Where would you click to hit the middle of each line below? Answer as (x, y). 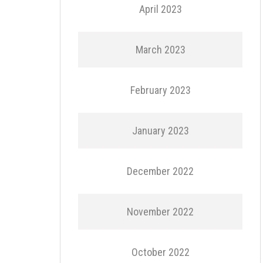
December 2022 (160, 171)
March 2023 (160, 50)
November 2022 (160, 212)
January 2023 (160, 131)
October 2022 (160, 252)
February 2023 (160, 90)
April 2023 (160, 9)
